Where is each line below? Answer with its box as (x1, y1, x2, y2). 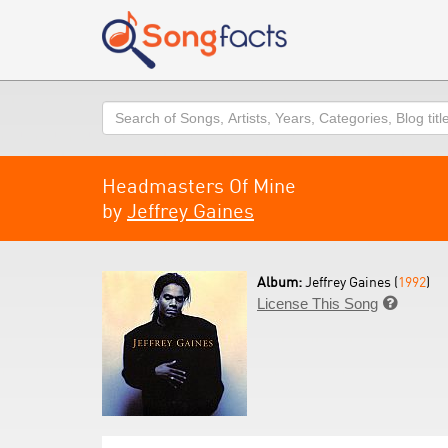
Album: (257, 273, 305, 290)
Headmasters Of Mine (102, 173, 296, 198)
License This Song (257, 295, 378, 312)
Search (101, 102, 150, 119)
